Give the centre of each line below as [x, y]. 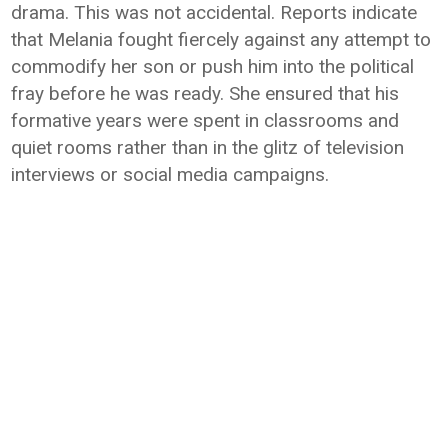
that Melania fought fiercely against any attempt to [221, 39]
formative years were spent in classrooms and [205, 120]
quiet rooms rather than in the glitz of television [208, 147]
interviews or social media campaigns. [170, 174]
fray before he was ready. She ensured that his [205, 93]
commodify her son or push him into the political [213, 66]
